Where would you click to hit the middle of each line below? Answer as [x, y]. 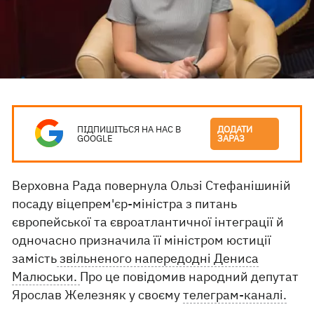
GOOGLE [95, 138]
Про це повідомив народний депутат [190, 277]
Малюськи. [46, 277]
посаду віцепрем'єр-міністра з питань [125, 204]
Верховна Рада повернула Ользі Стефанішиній [152, 185]
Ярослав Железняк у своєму [98, 295]
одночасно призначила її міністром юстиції [142, 240]
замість [35, 258]
